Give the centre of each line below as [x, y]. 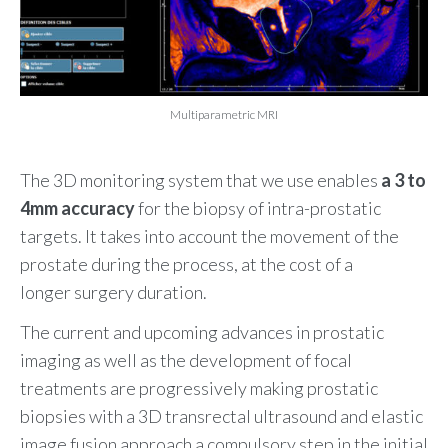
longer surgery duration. [113, 291]
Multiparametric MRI [224, 115]
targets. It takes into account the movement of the [209, 235]
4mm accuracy [77, 207]
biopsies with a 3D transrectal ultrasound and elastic [221, 415]
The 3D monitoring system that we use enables [200, 179]
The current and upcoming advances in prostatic [202, 331]
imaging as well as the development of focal [186, 359]
